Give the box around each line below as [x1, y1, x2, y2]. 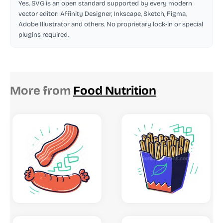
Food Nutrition [73, 83, 156, 98]
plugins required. [18, 30, 69, 39]
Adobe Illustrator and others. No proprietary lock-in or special [18, 20, 203, 28]
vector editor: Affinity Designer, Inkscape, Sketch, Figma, [18, 9, 187, 18]
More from [10, 83, 73, 98]
